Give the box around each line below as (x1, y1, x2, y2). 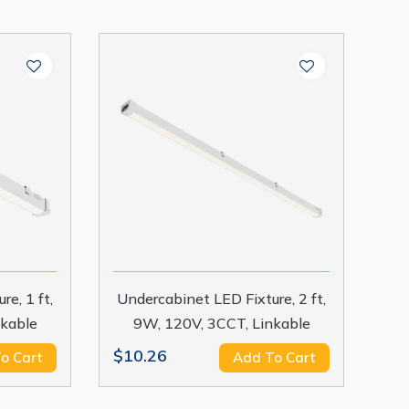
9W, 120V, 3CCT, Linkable (132, 314, 310, 332)
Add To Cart (232, 349, 316, 366)
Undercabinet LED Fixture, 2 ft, (117, 289, 327, 308)
